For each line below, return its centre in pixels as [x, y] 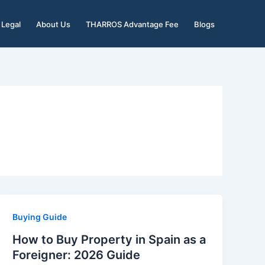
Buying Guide [40, 217]
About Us [53, 24]
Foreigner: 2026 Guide [77, 255]
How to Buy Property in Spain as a [109, 239]
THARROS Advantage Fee [132, 24]
